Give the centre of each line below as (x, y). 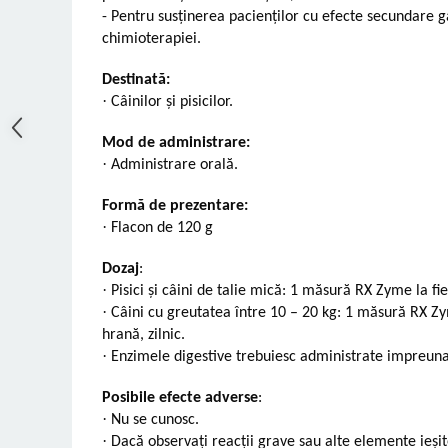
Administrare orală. (174, 164)
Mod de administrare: (176, 142)
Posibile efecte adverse (180, 397)
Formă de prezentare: (175, 205)
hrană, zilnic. (143, 334)
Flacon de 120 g (162, 227)
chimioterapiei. (151, 38)
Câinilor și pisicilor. (172, 101)
